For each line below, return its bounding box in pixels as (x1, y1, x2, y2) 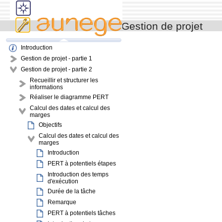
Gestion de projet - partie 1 (21, 55, 92, 62)
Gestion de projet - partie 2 (21, 66, 92, 73)
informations (30, 84, 63, 91)
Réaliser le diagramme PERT (30, 94, 109, 101)
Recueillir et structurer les (30, 77, 98, 84)
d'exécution (48, 178, 78, 185)
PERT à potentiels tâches (48, 210, 115, 217)
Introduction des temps (48, 171, 109, 178)
